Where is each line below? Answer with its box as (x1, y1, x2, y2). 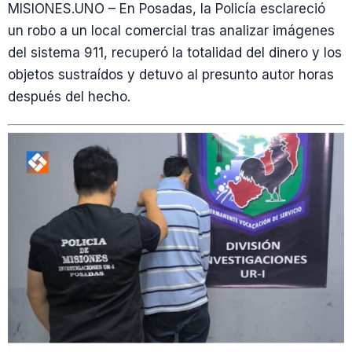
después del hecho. (8, 89, 130, 104)
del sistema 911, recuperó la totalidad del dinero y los (8, 45, 342, 60)
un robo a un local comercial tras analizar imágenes (8, 23, 335, 38)
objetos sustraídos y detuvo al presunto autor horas (8, 67, 334, 82)
